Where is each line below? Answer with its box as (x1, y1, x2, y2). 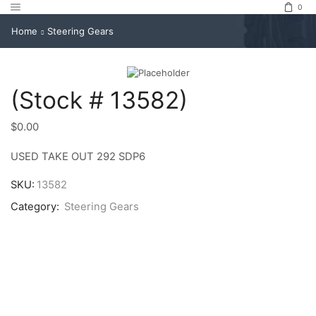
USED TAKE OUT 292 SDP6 (11, 150, 145, 163)
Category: (11, 200, 62, 214)
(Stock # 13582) (11, 86, 188, 115)
